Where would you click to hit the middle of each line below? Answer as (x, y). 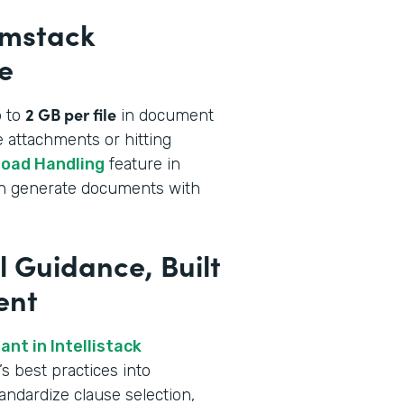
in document (165, 115)
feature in (142, 164)
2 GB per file (71, 114)
